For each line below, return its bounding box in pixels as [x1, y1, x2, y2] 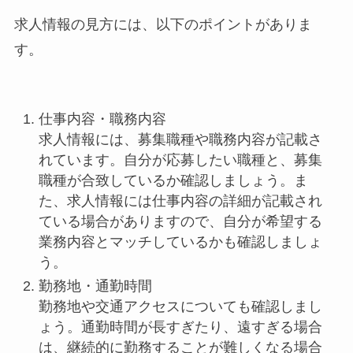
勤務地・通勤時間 [39, 278, 153, 295]
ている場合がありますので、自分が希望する [39, 213, 323, 229]
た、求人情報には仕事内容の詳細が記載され [39, 192, 323, 209]
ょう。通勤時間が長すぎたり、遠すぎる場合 [39, 319, 323, 336]
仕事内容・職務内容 [39, 110, 167, 127]
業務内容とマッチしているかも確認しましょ [39, 233, 323, 250]
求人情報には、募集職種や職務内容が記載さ [39, 131, 323, 147]
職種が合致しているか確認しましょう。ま [39, 172, 309, 188]
